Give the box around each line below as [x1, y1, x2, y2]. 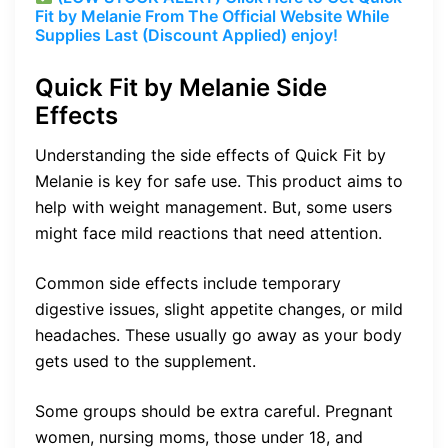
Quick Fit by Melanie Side [35, 72, 327, 102]
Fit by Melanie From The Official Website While [35, 5, 389, 26]
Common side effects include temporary [35, 272, 341, 293]
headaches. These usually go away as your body [35, 324, 402, 345]
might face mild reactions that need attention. [35, 222, 382, 243]
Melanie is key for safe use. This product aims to [35, 170, 403, 191]
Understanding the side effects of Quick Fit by [35, 144, 386, 165]
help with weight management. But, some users [35, 196, 392, 217]
